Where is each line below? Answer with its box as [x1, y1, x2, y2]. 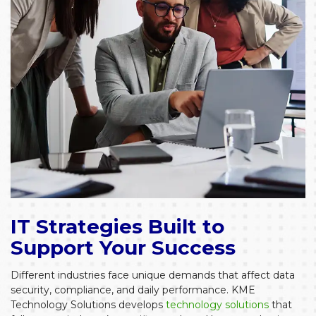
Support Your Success [11, 236, 236, 260]
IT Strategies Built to [11, 214, 224, 238]
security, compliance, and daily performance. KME [11, 284, 255, 296]
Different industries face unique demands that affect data [11, 269, 295, 281]
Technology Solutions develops [11, 298, 166, 311]
